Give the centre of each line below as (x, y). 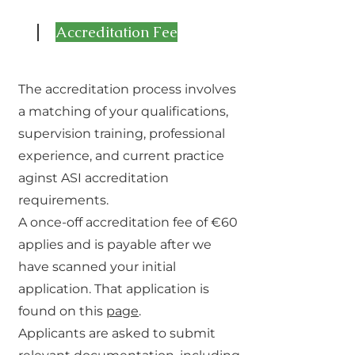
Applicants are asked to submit (117, 333)
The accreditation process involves (127, 89)
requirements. (63, 200)
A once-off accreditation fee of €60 (128, 222)
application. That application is (114, 289)
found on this (62, 311)
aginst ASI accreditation (94, 178)
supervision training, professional (122, 134)
